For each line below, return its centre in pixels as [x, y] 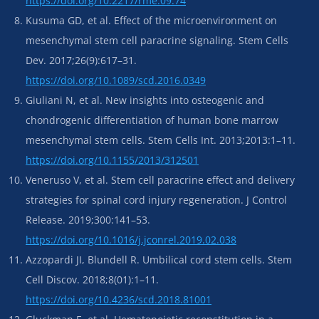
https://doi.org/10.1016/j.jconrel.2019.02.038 [131, 239]
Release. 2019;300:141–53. [88, 219]
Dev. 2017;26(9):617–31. [81, 60]
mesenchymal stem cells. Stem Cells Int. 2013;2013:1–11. [161, 140]
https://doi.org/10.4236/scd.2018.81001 [119, 299]
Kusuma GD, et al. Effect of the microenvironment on [151, 20]
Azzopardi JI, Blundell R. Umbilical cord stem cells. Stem [159, 259]
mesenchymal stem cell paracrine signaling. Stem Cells [157, 40]
